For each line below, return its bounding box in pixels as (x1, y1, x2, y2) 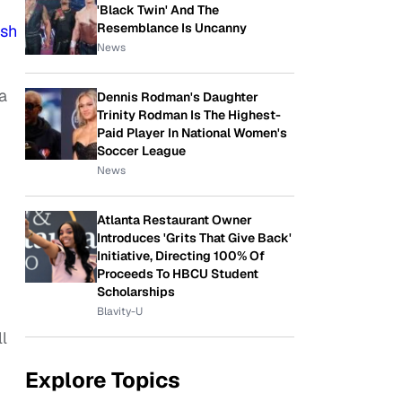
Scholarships (97, 284, 175, 300)
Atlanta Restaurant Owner (97, 212, 252, 228)
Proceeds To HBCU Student (97, 266, 258, 282)
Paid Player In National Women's (97, 125, 287, 141)
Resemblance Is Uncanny (97, 20, 247, 36)
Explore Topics (25, 366, 180, 394)
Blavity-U (97, 304, 143, 319)
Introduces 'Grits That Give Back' (97, 230, 292, 246)
